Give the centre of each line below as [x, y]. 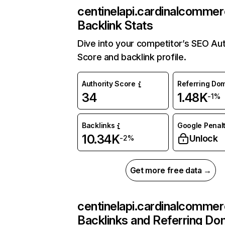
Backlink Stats [115, 26]
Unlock [203, 139]
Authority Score [109, 84]
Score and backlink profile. [132, 57]
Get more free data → [171, 171]
